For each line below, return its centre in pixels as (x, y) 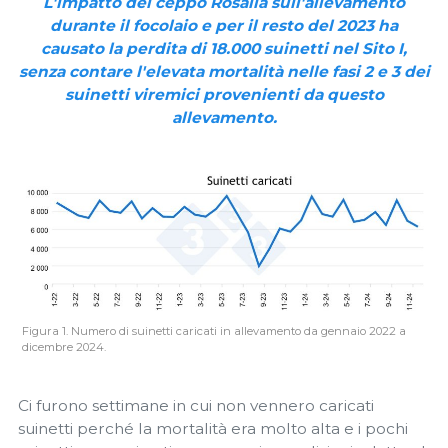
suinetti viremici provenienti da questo (224, 94)
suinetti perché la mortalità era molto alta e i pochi (213, 429)
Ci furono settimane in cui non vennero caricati (196, 406)
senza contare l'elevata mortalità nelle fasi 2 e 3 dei (224, 71)
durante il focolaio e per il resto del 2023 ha (224, 25)
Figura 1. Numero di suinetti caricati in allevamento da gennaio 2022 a (214, 330)
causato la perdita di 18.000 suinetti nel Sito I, (224, 48)
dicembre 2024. (64, 346)
